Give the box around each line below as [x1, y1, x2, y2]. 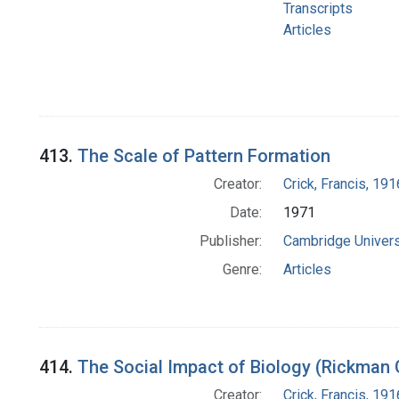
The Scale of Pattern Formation [77, 145, 330, 167]
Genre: [222, 261, 262, 279]
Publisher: [199, 232, 262, 250]
